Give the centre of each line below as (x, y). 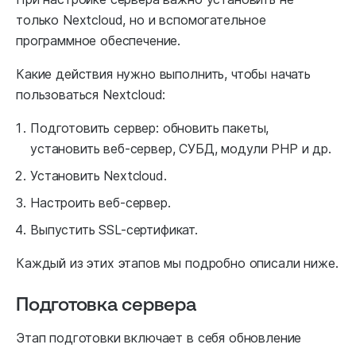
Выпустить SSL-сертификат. (114, 229)
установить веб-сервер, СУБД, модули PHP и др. (181, 148)
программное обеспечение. (99, 40)
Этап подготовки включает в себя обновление (159, 337)
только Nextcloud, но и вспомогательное (141, 19)
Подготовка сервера (106, 303)
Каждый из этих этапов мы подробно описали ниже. (177, 263)
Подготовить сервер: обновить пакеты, (150, 128)
